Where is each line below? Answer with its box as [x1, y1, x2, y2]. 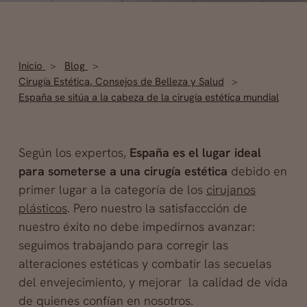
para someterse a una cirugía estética [18, 163, 228, 179]
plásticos [18, 200, 67, 216]
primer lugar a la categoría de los [18, 182, 206, 197]
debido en [227, 163, 287, 179]
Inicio [18, 59, 42, 73]
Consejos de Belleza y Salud [95, 75, 224, 88]
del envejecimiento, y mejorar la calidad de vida [18, 274, 288, 290]
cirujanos [206, 182, 256, 197]
